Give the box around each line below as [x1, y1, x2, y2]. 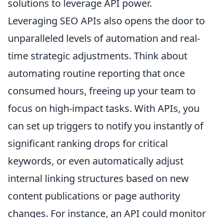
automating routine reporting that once [8, 67, 185, 80]
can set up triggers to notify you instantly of [8, 119, 203, 133]
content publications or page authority [8, 189, 180, 203]
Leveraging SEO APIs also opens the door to [8, 14, 205, 28]
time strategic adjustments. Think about [8, 49, 187, 63]
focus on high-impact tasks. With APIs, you [8, 102, 200, 115]
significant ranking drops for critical [8, 137, 168, 150]
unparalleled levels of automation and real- [8, 32, 200, 45]
